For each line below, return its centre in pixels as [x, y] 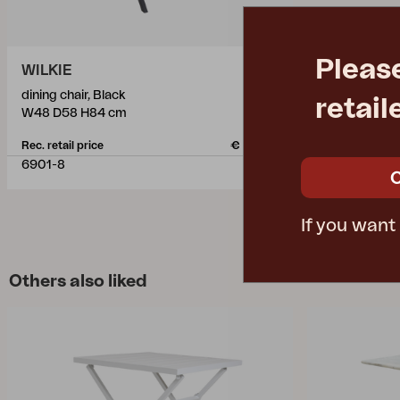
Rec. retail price [62, 146]
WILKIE [47, 71]
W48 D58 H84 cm [74, 113]
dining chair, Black [73, 96]
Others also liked [78, 281]
